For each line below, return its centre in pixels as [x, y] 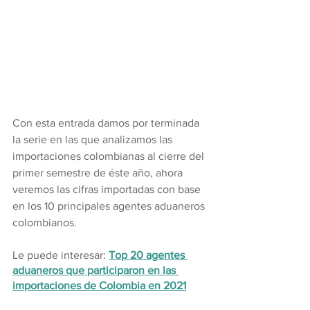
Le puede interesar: [61, 255]
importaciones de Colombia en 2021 [99, 286]
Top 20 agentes [148, 255]
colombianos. [45, 223]
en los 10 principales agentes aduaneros [110, 206]
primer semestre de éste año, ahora [99, 173]
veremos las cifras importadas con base [108, 190]
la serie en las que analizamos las [94, 140]
